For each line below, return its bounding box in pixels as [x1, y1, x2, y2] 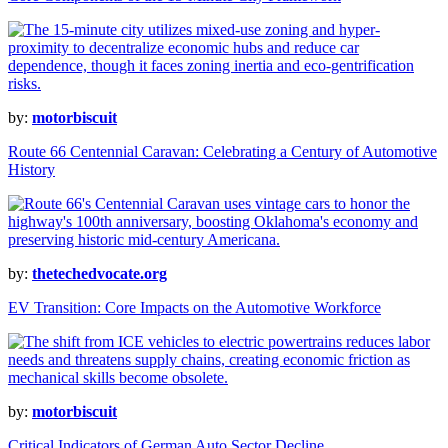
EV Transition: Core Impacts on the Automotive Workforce [8, 299, 381, 317]
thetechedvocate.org [32, 265, 167, 283]
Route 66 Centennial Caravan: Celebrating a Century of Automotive [8, 143, 437, 161]
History [8, 161, 55, 179]
